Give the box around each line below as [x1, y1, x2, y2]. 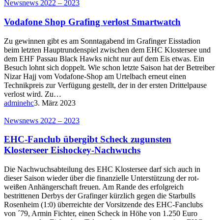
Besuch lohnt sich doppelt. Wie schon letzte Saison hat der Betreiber [4, 63, 215, 72]
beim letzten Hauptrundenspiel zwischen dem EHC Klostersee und [4, 45, 211, 54]
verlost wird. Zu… [4, 89, 61, 98]
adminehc [4, 98, 34, 107]
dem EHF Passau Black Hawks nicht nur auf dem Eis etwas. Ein [4, 54, 204, 63]
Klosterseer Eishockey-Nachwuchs [4, 145, 140, 156]
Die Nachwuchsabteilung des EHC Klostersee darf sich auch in [4, 165, 200, 174]
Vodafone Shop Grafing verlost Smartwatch [4, 16, 181, 27]
